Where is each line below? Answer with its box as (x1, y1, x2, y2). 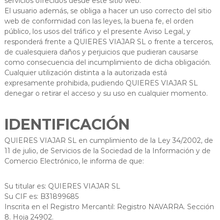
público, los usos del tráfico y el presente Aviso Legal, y (4, 27, 191, 36)
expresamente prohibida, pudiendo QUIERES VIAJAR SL (4, 78, 198, 87)
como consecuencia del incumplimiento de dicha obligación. (4, 57, 211, 67)
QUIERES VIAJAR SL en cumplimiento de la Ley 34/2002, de (4, 136, 213, 145)
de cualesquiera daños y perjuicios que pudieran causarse (4, 47, 198, 56)
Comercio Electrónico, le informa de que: (4, 156, 144, 165)
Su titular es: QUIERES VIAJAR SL (4, 181, 120, 191)
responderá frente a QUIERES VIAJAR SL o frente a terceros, (4, 37, 213, 46)
